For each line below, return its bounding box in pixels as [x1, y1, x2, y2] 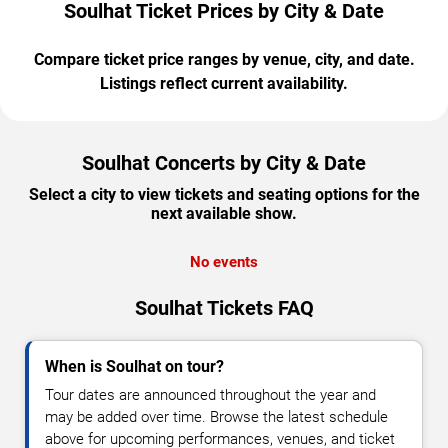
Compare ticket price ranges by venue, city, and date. [33, 50, 415, 70]
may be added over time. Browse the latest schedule [45, 408, 388, 427]
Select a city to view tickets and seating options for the [28, 185, 420, 205]
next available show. [151, 204, 297, 224]
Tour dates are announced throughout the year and [45, 386, 376, 405]
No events [190, 253, 258, 272]
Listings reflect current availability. [100, 74, 348, 94]
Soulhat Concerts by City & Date [82, 151, 366, 176]
